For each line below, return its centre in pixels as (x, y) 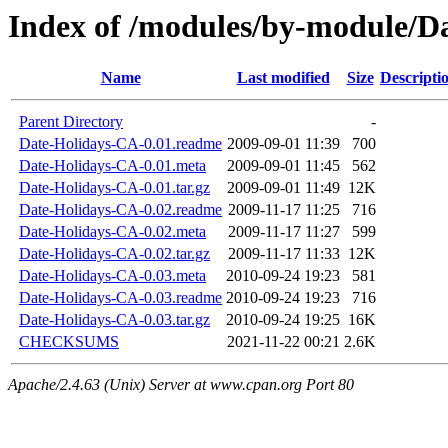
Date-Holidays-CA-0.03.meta (112, 276)
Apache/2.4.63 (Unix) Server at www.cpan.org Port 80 (181, 385)
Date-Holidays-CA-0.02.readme (120, 210)
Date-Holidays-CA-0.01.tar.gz (114, 188)
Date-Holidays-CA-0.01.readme (120, 144)
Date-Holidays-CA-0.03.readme (120, 298)
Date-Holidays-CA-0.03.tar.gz (114, 320)
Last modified (283, 78)
